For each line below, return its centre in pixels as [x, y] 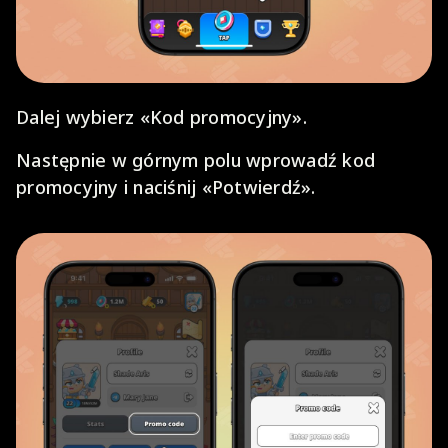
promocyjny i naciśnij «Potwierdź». [166, 186]
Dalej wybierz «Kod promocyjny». [161, 116]
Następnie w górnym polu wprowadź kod [195, 159]
